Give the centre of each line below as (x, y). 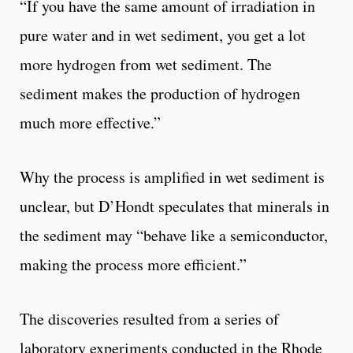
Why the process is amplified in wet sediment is (172, 177)
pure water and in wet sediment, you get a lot (163, 35)
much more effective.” (90, 123)
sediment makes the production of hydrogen (160, 94)
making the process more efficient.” (133, 265)
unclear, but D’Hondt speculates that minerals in (175, 206)
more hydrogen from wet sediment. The (146, 65)
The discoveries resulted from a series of (149, 319)
